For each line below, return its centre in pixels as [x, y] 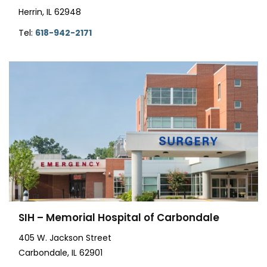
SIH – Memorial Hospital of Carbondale [119, 218]
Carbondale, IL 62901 [60, 253]
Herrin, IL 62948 [50, 12]
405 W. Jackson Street [65, 238]
